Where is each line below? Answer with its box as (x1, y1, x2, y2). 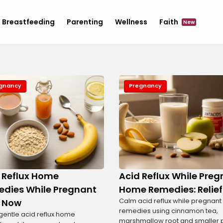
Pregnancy (129, 82, 162, 90)
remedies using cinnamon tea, (119, 206, 218, 216)
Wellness (114, 17, 147, 27)
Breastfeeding (1, 17, 55, 27)
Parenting (66, 17, 103, 27)
